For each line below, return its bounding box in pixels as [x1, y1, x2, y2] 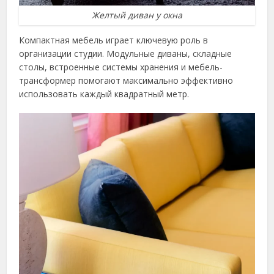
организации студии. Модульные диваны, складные [19, 48, 232, 60]
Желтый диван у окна [92, 9, 182, 21]
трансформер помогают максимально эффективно [19, 75, 234, 87]
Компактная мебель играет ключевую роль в [19, 34, 209, 46]
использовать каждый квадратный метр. [19, 88, 190, 100]
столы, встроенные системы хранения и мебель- [19, 61, 223, 73]
